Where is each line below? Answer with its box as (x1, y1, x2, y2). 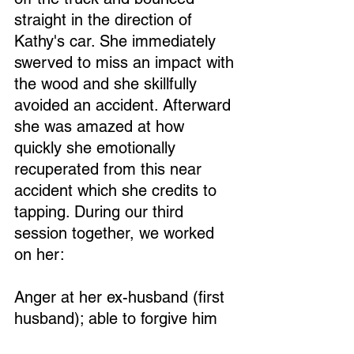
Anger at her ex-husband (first (14, 288, 229, 307)
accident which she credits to (14, 181, 221, 200)
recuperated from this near (14, 160, 206, 179)
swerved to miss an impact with (14, 53, 239, 72)
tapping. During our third (14, 202, 188, 221)
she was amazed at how (14, 117, 189, 136)
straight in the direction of (14, 10, 197, 29)
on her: (14, 245, 69, 264)
